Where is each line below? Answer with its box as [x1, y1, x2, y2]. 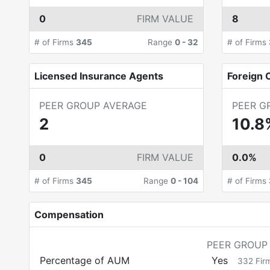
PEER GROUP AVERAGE [39, 99, 147, 111]
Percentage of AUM [40, 254, 130, 266]
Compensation [34, 209, 104, 221]
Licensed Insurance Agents [34, 70, 163, 82]
